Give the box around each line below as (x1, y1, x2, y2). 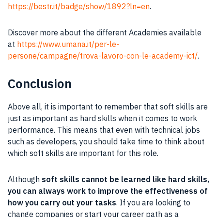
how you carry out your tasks (8, 198, 116, 208)
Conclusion (8, 75, 72, 92)
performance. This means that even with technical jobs (8, 125, 200, 135)
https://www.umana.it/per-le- (17, 39, 119, 49)
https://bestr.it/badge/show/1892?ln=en (8, 1, 150, 12)
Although (8, 174, 42, 185)
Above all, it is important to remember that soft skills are (8, 102, 208, 112)
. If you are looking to (116, 198, 190, 208)
